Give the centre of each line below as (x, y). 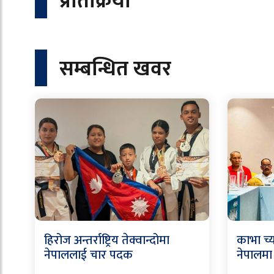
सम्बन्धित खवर (115, 69)
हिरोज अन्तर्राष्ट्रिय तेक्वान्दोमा (107, 240)
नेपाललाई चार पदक (88, 255)
